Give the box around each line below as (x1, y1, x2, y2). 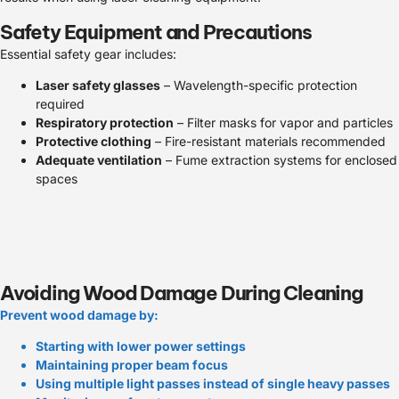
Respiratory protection (36, 114, 174, 130)
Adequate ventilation (36, 151, 162, 167)
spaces (36, 170, 77, 186)
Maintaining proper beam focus (36, 357, 228, 373)
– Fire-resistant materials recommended (151, 133, 386, 149)
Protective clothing (36, 133, 151, 149)
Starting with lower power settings (36, 338, 246, 354)
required (36, 95, 85, 111)
